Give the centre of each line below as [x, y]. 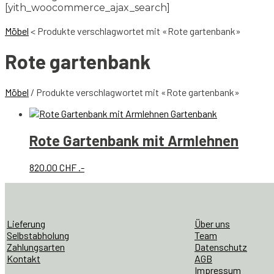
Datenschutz [221, 246]
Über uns [212, 223]
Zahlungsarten [36, 246]
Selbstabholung [38, 235]
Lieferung [26, 223]
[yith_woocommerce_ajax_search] [87, 7]
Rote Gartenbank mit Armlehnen [134, 140]
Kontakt [24, 258]
